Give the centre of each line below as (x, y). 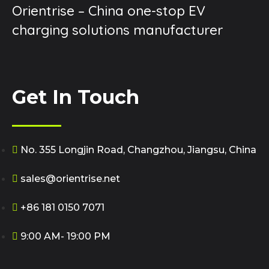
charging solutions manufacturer (117, 30)
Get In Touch (76, 97)
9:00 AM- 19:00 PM (65, 236)
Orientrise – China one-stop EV (109, 11)
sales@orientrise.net (70, 178)
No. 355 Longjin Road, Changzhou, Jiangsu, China (138, 150)
